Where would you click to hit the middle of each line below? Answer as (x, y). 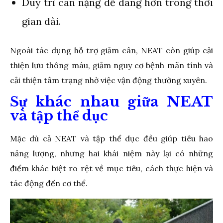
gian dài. (41, 21)
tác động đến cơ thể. (49, 183)
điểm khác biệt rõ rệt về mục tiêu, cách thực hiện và (111, 168)
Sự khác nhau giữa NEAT (111, 102)
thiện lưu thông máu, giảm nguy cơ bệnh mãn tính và (111, 65)
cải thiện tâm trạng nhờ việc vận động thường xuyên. (109, 80)
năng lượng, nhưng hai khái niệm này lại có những (111, 153)
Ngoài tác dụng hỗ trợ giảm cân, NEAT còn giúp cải (111, 50)
